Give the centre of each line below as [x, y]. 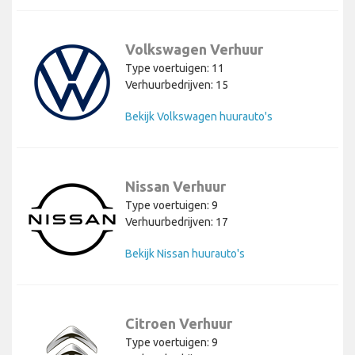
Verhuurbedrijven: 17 [177, 222]
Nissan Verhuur [176, 187]
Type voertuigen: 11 [175, 69]
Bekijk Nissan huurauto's [185, 254]
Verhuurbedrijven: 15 [177, 85]
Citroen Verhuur [179, 324]
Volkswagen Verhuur [194, 50]
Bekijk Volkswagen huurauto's [199, 117]
